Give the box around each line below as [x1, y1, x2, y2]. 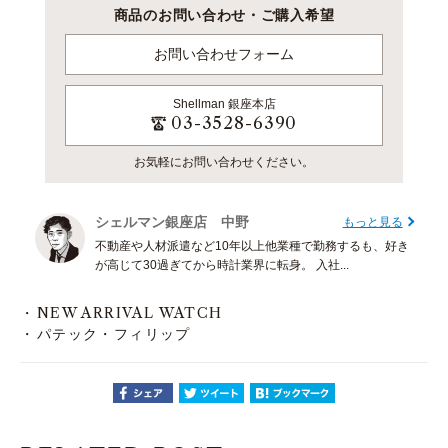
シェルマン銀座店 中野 [95, 214, 249, 231]
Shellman [172, 97, 228, 112]
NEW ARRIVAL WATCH [36, 304, 223, 323]
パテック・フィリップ [36, 325, 191, 344]
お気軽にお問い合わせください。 [134, 155, 314, 170]
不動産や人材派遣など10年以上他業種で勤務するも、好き [95, 239, 409, 254]
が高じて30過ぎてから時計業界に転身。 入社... [95, 258, 349, 273]
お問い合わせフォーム [154, 46, 294, 63]
